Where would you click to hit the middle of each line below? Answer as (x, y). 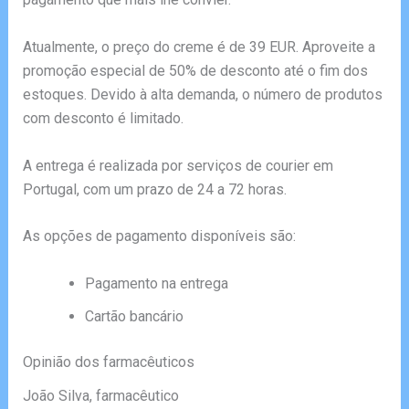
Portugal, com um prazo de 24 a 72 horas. (154, 189)
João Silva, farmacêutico (100, 395)
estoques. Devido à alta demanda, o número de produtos (202, 94)
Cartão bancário (134, 316)
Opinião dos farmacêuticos (108, 362)
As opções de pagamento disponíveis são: (159, 236)
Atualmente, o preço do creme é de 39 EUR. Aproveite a (199, 47)
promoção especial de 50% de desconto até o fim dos (195, 70)
